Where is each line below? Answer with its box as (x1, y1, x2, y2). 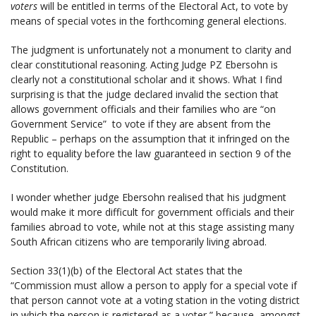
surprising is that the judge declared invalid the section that (11, 87, 279, 101)
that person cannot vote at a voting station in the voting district (11, 293, 300, 307)
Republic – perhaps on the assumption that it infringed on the (11, 131, 290, 145)
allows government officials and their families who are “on (11, 102, 276, 116)
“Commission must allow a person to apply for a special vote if (11, 278, 297, 292)
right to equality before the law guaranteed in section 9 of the (11, 146, 291, 160)
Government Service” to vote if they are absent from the (11, 116, 271, 130)
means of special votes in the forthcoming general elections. (11, 13, 286, 28)
